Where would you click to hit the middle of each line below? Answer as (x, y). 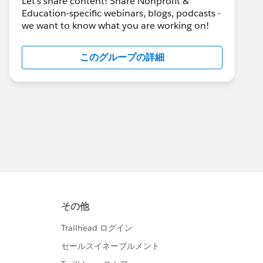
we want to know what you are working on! (115, 26)
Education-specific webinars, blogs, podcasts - (121, 13)
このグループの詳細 (122, 57)
